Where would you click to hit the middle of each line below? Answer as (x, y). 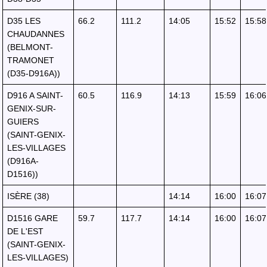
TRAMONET (31, 60)
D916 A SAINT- (35, 95)
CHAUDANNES (36, 34)
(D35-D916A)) (34, 73)
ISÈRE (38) (28, 196)
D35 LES (24, 21)
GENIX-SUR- (32, 108)
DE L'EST (25, 231)
